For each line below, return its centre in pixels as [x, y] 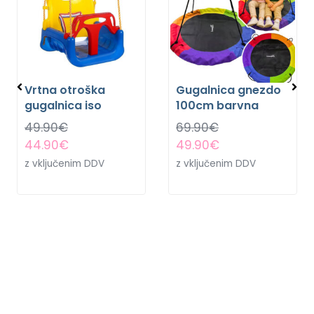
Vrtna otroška [65, 90]
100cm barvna [217, 106]
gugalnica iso [63, 106]
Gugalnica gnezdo [228, 90]
